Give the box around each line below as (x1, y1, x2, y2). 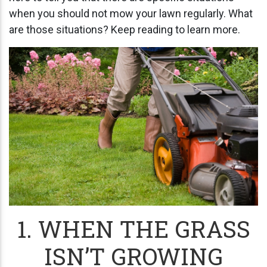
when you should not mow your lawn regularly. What (9, 7, 253, 20)
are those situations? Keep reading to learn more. (9, 23, 240, 36)
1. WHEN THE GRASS (17, 213, 250, 244)
